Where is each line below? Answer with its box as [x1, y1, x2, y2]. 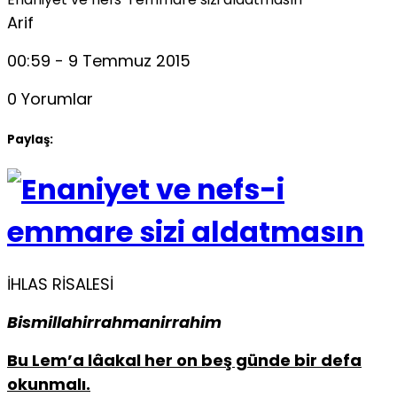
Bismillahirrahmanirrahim [7, 311, 222, 334]
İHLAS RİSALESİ [7, 273, 113, 296]
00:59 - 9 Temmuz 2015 [7, 50, 191, 73]
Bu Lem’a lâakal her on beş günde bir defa [7, 349, 362, 372]
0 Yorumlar [7, 88, 93, 111]
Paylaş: [7, 130, 53, 148]
